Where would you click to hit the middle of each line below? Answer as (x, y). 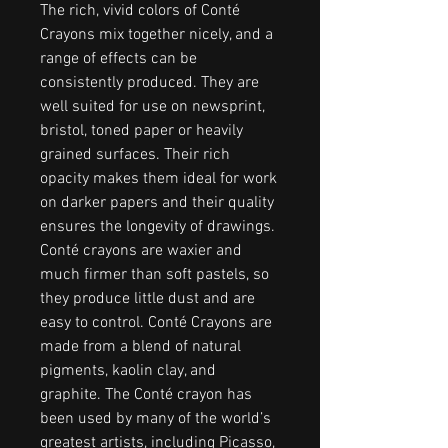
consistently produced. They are (149, 82)
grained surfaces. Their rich (135, 154)
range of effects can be (118, 58)
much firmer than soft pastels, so (154, 274)
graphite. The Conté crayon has (146, 394)
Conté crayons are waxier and (141, 250)
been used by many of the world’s (155, 418)
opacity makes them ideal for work (158, 178)
